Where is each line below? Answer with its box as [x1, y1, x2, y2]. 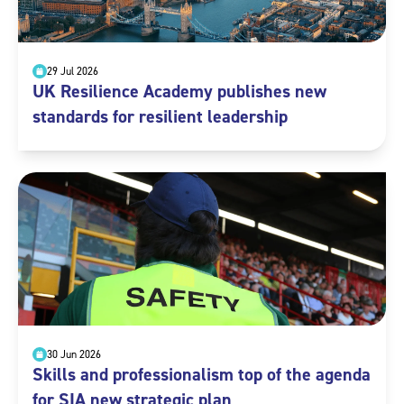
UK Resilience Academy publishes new [32, 79, 326, 104]
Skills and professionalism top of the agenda [32, 363, 371, 387]
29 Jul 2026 [47, 64, 98, 79]
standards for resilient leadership [32, 105, 288, 129]
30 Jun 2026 [47, 347, 101, 363]
